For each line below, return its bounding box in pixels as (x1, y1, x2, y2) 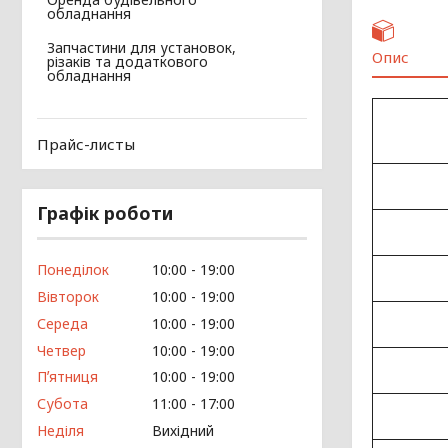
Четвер (37, 340, 86, 360)
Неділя (37, 420, 84, 440)
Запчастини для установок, (47, 38, 236, 58)
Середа (37, 313, 88, 333)
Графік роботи (37, 200, 173, 225)
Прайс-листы (37, 134, 135, 155)
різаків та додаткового (47, 52, 208, 72)
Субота (37, 394, 88, 413)
